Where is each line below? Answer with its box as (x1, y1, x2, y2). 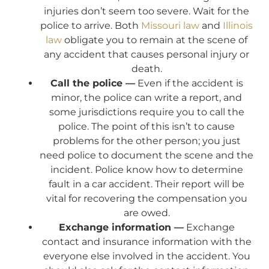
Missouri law (141, 19, 199, 31)
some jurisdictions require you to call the (49, 106, 244, 118)
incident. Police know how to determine (50, 163, 243, 175)
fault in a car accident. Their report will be (49, 178, 244, 190)
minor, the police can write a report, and (51, 91, 242, 103)
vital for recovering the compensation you (46, 192, 247, 204)
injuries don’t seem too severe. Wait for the (44, 5, 249, 17)
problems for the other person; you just (52, 134, 241, 147)
